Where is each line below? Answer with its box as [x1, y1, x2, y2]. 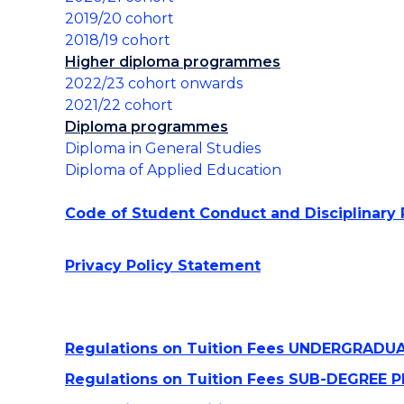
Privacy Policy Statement [65, 257, 261, 274]
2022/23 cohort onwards [65, 75, 243, 92]
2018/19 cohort [65, 32, 170, 49]
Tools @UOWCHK [87, 20, 191, 35]
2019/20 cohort [65, 10, 174, 27]
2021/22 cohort [65, 96, 173, 114]
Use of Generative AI [87, 5, 206, 21]
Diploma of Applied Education [65, 161, 281, 179]
